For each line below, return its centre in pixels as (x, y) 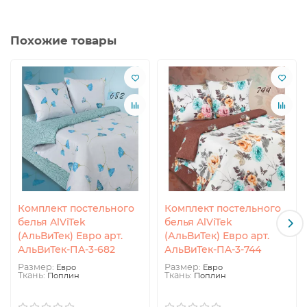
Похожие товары (63, 40)
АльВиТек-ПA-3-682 (66, 249)
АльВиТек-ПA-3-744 (213, 249)
